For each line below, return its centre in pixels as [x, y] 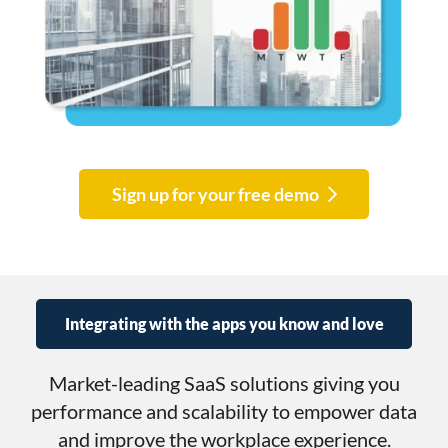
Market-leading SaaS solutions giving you [224, 382]
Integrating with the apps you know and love [224, 324]
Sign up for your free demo [215, 193]
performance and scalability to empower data [224, 410]
